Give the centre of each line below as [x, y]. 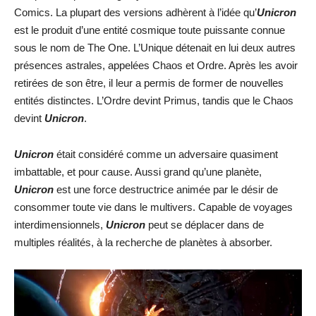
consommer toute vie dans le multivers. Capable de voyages [153, 207]
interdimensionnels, [60, 225]
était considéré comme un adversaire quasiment [167, 154]
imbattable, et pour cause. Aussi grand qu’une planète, [138, 172]
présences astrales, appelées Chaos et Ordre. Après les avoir [156, 65]
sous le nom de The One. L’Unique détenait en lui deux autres [155, 48]
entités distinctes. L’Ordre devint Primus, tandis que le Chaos [154, 101]
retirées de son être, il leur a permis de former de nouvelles [149, 83]
